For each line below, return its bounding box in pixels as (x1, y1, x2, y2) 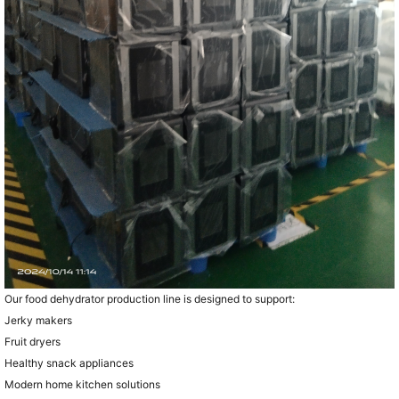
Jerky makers (4, 313, 72, 327)
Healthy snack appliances (4, 355, 134, 370)
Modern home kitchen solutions (4, 377, 160, 391)
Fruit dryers (4, 334, 61, 348)
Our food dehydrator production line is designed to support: (4, 291, 295, 305)
